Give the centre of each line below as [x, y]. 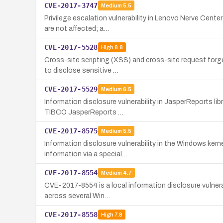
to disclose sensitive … [81, 70]
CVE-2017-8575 [71, 131]
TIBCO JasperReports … [84, 112]
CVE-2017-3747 [71, 5]
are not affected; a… [77, 28]
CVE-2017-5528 [71, 47]
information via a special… [86, 154]
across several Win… [77, 196]
